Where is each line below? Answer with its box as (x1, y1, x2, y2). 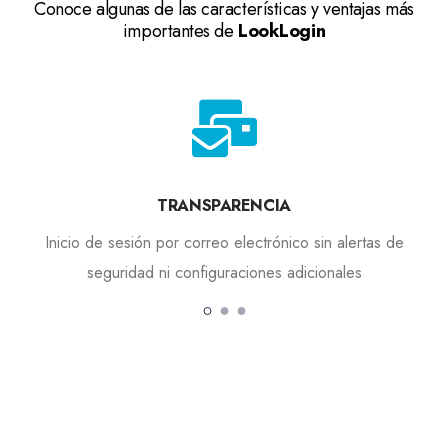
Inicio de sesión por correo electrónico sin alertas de (44, 230, 404, 254)
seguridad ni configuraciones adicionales (86, 260, 362, 284)
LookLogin (238, 17, 326, 44)
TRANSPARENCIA (157, 193, 291, 217)
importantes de (122, 17, 239, 44)
